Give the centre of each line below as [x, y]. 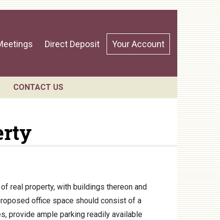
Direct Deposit [72, 44]
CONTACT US [38, 87]
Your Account [138, 44]
